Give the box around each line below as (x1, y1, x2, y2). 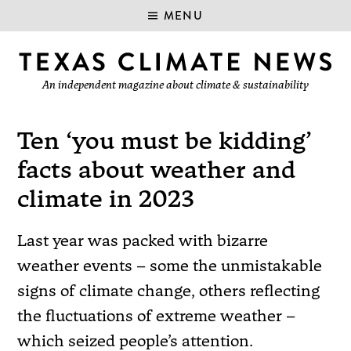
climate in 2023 (17, 184, 195, 214)
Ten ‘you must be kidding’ (17, 126, 313, 156)
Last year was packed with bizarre (17, 230, 269, 251)
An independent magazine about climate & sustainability (42, 78, 309, 92)
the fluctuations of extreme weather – (17, 306, 296, 326)
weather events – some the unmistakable (17, 255, 323, 276)
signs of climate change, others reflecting (17, 280, 320, 301)
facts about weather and (17, 155, 296, 185)
